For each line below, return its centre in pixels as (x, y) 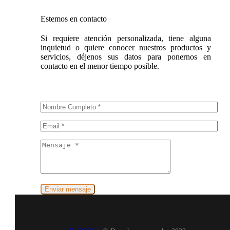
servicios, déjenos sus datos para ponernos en (126, 56)
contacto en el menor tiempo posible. (100, 66)
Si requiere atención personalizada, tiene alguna (126, 38)
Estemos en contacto (74, 18)
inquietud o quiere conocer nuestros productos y (126, 47)
